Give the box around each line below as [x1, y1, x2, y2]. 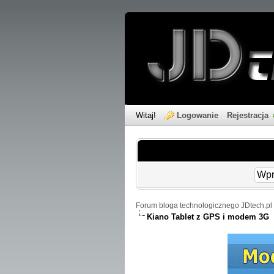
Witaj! [136, 111, 158, 120]
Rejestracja [227, 111, 268, 120]
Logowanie [177, 111, 218, 120]
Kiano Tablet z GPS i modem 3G [147, 212, 269, 221]
